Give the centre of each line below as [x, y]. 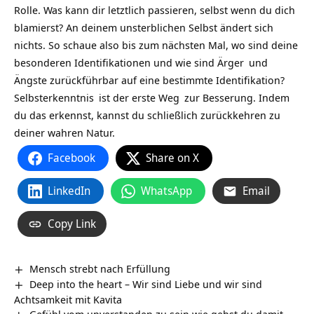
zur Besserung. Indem [235, 97]
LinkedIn [69, 191]
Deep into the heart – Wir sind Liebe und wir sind [146, 284]
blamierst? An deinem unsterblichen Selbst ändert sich [144, 27]
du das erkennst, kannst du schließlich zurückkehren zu [147, 115]
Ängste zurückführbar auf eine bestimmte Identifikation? [149, 80]
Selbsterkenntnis [54, 97]
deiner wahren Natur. [64, 132]
